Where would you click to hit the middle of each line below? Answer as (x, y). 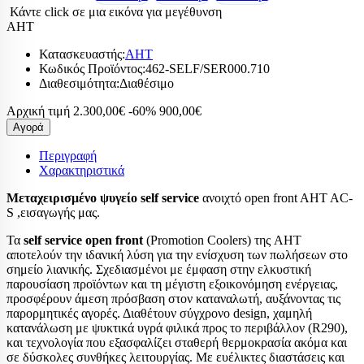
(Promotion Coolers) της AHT (222, 240)
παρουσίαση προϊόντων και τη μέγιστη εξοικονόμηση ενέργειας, (172, 284)
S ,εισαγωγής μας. (53, 212)
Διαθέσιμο (147, 83)
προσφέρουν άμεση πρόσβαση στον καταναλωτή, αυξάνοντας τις (173, 299)
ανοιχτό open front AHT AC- (276, 198)
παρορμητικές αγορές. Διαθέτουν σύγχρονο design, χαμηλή (159, 313)
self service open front (83, 240)
